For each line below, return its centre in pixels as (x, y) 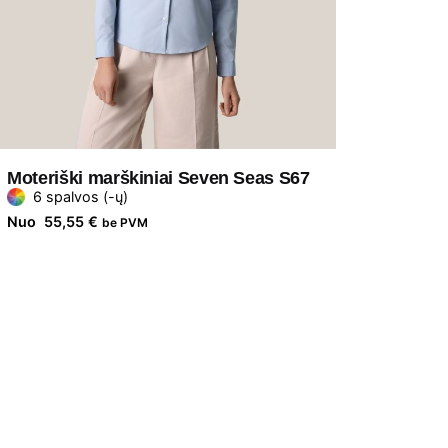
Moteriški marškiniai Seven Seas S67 (158, 178)
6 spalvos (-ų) (81, 197)
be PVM (125, 223)
